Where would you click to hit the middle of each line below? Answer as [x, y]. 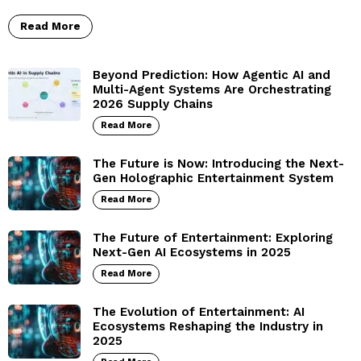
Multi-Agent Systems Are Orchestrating [212, 90]
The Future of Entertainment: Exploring [213, 238]
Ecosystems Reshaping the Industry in [208, 327]
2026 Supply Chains [153, 104]
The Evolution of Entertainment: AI [199, 312]
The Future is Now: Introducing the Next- [218, 164]
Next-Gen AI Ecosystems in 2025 [192, 253]
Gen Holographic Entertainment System [213, 178]
